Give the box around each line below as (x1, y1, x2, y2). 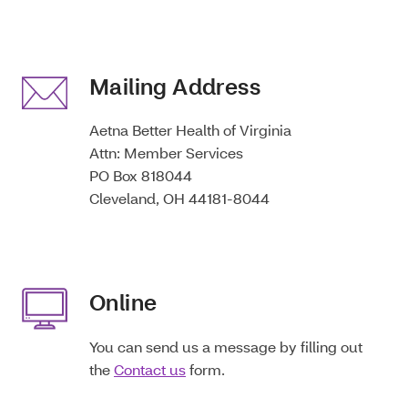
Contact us (114, 359, 186, 379)
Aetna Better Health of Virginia (89, 120, 291, 140)
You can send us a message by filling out (89, 336, 362, 356)
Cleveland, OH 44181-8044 (89, 189, 270, 209)
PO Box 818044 (89, 166, 192, 186)
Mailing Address (89, 71, 260, 100)
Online (89, 288, 158, 317)
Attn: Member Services (89, 143, 243, 163)
